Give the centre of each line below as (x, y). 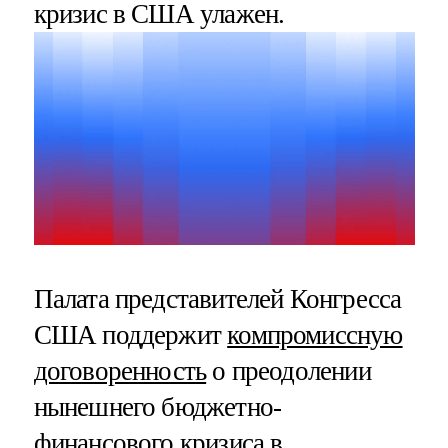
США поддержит (130, 334)
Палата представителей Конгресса (217, 298)
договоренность (120, 370)
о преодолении (288, 370)
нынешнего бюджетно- (157, 406)
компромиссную (315, 334)
